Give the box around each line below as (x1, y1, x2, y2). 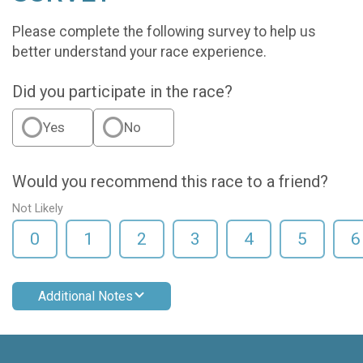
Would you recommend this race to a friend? (12, 171, 328, 191)
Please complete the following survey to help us (12, 23, 316, 40)
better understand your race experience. (12, 43, 267, 60)
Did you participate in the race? (12, 81, 233, 101)
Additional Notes (38, 288, 133, 304)
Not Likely (12, 201, 63, 216)
